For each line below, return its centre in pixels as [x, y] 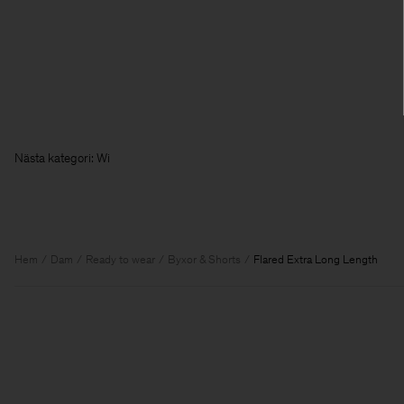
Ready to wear [120, 259]
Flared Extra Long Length [316, 259]
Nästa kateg [46, 158]
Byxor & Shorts [204, 259]
